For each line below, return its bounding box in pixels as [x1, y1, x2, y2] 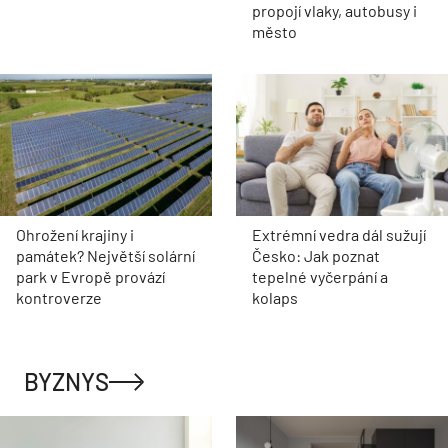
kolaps [252, 287, 298, 307]
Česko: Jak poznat [252, 245, 380, 265]
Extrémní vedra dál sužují [252, 224, 426, 244]
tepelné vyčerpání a [252, 266, 388, 286]
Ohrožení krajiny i [16, 224, 134, 244]
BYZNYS [24, 366, 109, 396]
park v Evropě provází [16, 266, 165, 286]
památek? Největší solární [16, 245, 195, 265]
